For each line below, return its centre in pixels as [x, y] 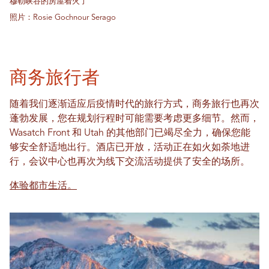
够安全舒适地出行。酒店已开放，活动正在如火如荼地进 [130, 147]
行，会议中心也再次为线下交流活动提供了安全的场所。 [131, 162]
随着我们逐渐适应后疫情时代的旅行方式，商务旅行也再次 [134, 104]
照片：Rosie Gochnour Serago [63, 17]
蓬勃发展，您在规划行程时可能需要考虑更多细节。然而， [134, 119]
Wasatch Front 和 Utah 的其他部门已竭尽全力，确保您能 [130, 133]
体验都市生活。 [43, 186]
